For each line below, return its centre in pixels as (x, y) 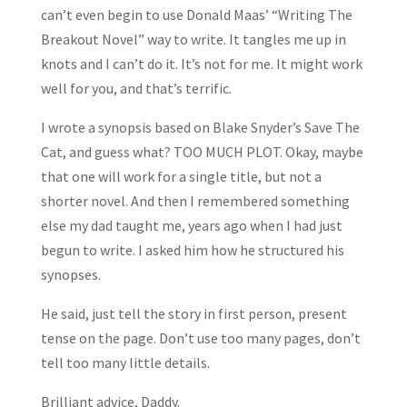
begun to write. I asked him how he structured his (192, 249)
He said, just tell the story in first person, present (194, 313)
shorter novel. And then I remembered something (195, 200)
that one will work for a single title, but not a (181, 176)
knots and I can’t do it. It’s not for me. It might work (201, 63)
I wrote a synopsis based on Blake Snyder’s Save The (200, 127)
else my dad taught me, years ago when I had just (191, 225)
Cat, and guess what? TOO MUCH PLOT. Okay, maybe (202, 151)
